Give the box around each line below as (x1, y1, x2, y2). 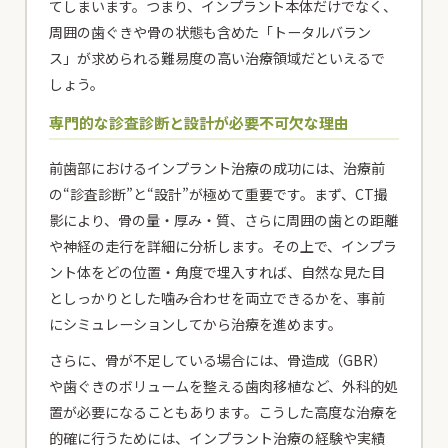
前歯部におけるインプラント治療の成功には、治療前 (49, 158, 386, 179)
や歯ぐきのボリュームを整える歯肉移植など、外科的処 (49, 376, 399, 397)
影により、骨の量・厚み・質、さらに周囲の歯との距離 (49, 210, 399, 231)
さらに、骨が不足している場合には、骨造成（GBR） (49, 350, 388, 371)
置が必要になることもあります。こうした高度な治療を (49, 402, 399, 423)
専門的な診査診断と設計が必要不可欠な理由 (49, 112, 350, 134)
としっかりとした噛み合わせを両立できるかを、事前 (49, 288, 386, 309)
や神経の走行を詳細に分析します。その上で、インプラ (49, 236, 398, 257)
